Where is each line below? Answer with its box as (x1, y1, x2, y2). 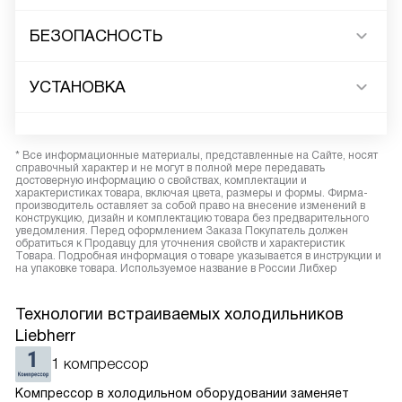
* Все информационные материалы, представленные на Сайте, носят (15, 149, 378, 162)
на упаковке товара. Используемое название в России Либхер (15, 262, 336, 275)
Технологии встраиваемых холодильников (15, 305, 344, 323)
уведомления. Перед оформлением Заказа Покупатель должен (15, 224, 348, 237)
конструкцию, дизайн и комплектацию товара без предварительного (15, 212, 369, 224)
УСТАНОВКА (30, 78, 126, 96)
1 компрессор (51, 355, 149, 372)
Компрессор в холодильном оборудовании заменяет (15, 386, 349, 400)
